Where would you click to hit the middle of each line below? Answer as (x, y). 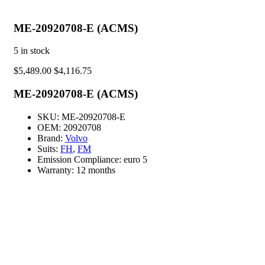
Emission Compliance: (80, 159)
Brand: (51, 138)
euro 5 (135, 159)
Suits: (49, 148)
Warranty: (57, 170)
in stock (35, 51)
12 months (96, 170)
